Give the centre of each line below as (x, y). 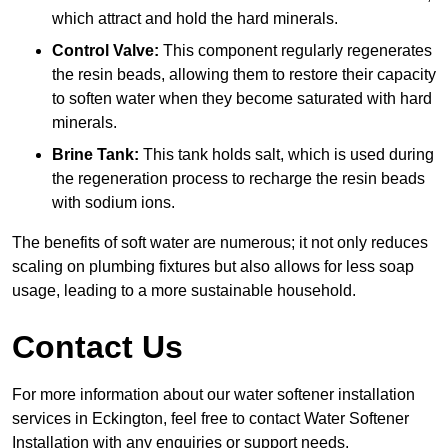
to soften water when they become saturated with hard (242, 99)
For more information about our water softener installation (213, 395)
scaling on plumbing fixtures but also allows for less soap (213, 267)
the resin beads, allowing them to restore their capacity (244, 75)
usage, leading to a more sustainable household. (184, 291)
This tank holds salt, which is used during (286, 155)
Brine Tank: (95, 155)
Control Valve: (105, 51)
